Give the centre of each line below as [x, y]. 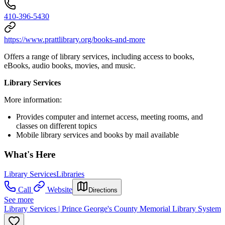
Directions [103, 190]
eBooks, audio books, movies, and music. [70, 66]
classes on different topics [57, 126]
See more [19, 199]
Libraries [70, 174]
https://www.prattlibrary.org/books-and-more [75, 40]
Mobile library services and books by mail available [97, 135]
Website [60, 189]
